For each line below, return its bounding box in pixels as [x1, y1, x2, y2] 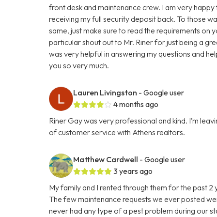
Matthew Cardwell [73, 154, 139, 164]
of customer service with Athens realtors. [49, 127, 186, 137]
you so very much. [49, 60, 109, 70]
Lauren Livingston [73, 87, 138, 97]
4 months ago [113, 99, 159, 109]
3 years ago [113, 166, 153, 176]
